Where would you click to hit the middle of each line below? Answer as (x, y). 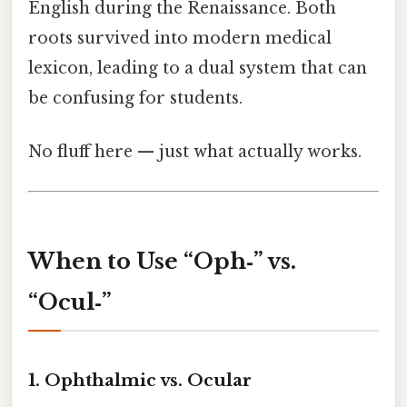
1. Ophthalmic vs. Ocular (140, 380)
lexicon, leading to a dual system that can (198, 68)
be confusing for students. (135, 98)
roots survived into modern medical (180, 38)
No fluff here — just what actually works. (195, 151)
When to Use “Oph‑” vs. (162, 261)
